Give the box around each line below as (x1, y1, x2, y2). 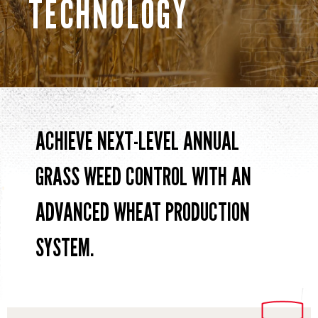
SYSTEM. (35, 231, 94, 263)
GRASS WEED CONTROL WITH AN (35, 160, 251, 192)
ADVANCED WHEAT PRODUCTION (35, 196, 250, 227)
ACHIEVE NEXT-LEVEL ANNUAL (35, 125, 239, 156)
